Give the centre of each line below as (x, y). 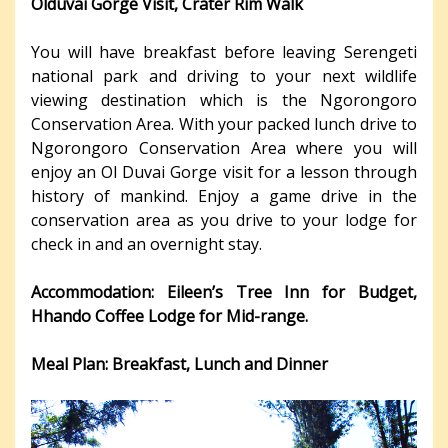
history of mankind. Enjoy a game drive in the (224, 196)
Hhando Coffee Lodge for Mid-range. (169, 316)
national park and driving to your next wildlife (224, 76)
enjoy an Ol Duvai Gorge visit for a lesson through (224, 172)
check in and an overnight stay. (146, 244)
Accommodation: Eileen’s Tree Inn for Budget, (224, 292)
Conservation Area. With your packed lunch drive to (224, 124)
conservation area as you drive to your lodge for (224, 220)
